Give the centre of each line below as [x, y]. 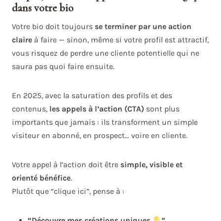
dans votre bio [43, 8]
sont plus [162, 109]
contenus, [31, 109]
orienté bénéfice [41, 178]
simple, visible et [151, 165]
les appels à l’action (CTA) [97, 109]
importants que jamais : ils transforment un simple [105, 122]
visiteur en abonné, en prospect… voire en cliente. [100, 136]
